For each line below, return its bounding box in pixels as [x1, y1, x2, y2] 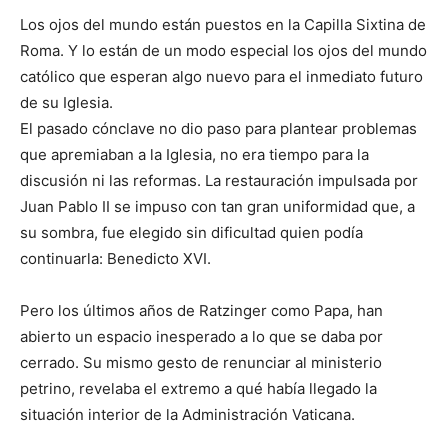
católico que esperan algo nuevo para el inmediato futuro [20, 67, 423, 87]
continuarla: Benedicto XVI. [20, 249, 211, 269]
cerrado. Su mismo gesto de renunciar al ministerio [20, 353, 382, 373]
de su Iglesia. [20, 93, 113, 113]
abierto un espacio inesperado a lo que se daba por [20, 327, 383, 347]
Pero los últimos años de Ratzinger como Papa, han [20, 301, 383, 321]
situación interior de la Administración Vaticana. [20, 405, 355, 425]
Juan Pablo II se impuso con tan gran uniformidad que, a [20, 197, 415, 217]
